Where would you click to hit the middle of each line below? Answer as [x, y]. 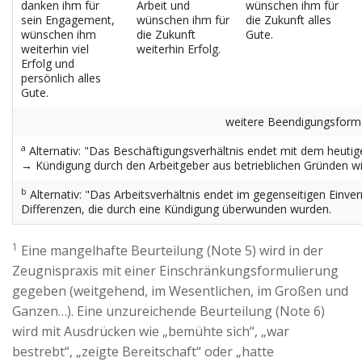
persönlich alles [61, 78]
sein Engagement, [68, 20]
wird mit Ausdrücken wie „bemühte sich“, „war [151, 331]
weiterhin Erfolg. [179, 49]
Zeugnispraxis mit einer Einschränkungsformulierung [175, 271]
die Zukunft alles [288, 20]
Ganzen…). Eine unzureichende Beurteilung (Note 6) [168, 311]
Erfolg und [48, 63]
